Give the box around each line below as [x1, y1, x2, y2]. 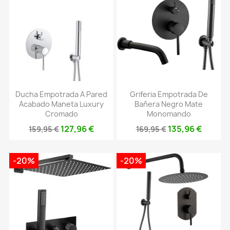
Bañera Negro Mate [135, 99, 203, 109]
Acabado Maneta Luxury [19, 99, 104, 109]
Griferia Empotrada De [129, 89, 208, 99]
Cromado [45, 108, 78, 119]
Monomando [146, 108, 191, 119]
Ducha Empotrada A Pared [15, 89, 107, 99]
